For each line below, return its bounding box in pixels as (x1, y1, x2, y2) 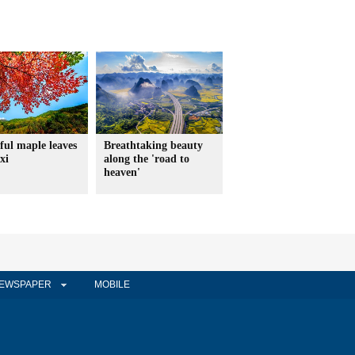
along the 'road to (104, 153, 189, 165)
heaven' (104, 166, 140, 178)
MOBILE (94, 279, 130, 290)
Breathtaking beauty (104, 139, 203, 151)
